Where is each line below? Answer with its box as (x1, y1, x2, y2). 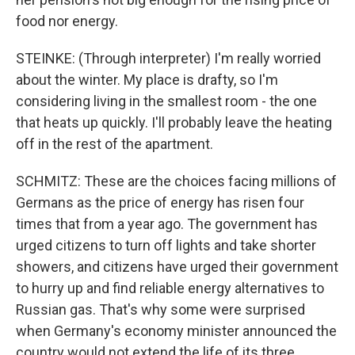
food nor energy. (16, 13, 118, 29)
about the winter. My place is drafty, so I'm (16, 71, 278, 88)
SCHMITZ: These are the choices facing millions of (16, 173, 337, 189)
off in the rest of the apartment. (16, 136, 213, 152)
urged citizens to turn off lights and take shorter (16, 237, 316, 254)
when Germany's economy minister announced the (16, 323, 337, 339)
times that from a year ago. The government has (16, 216, 318, 232)
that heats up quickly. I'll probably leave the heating (16, 114, 332, 131)
